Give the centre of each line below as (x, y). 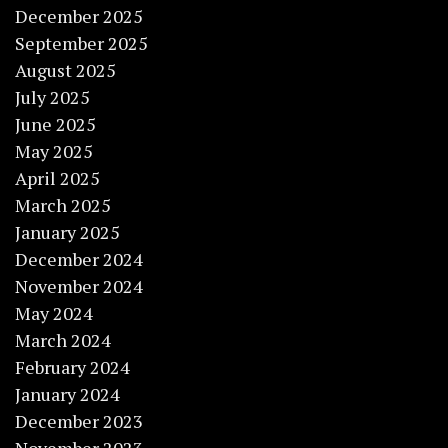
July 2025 (52, 97)
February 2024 (72, 367)
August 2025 (65, 70)
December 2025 (79, 16)
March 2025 (63, 205)
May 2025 (54, 151)
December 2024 (79, 259)
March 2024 (63, 340)
